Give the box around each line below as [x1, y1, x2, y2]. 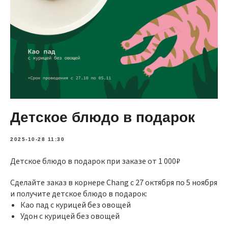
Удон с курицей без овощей [20, 211, 120, 222]
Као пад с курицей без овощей [20, 199, 131, 211]
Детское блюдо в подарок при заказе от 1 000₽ [10, 156, 180, 167]
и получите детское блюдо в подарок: [10, 188, 147, 200]
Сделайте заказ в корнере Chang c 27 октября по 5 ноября [10, 177, 217, 189]
